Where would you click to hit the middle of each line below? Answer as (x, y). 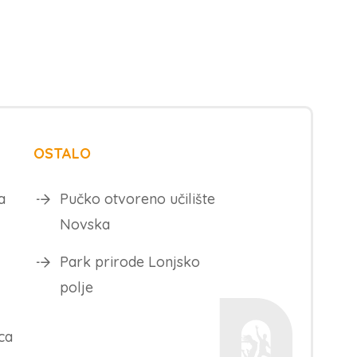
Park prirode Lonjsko (130, 262)
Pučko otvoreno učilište (138, 199)
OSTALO (63, 154)
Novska (85, 225)
